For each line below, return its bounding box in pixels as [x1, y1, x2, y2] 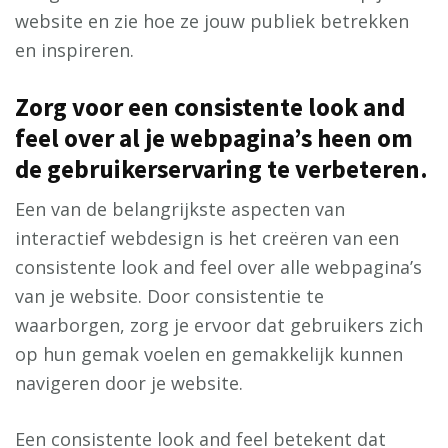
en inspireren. [15, 38, 134, 63]
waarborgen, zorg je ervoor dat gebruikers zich [15, 313, 423, 338]
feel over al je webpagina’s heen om [15, 122, 413, 155]
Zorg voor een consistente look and [15, 91, 405, 124]
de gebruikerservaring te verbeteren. [15, 153, 428, 186]
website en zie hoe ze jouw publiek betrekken [15, 9, 409, 34]
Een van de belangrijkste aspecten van [15, 197, 345, 222]
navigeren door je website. [15, 371, 243, 396]
